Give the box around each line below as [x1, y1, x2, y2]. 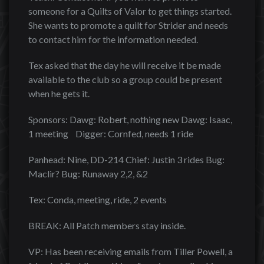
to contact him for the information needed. [28, 34, 198, 45]
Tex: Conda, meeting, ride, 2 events [28, 194, 167, 205]
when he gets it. [28, 88, 90, 99]
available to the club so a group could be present [28, 74, 222, 85]
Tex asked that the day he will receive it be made [28, 60, 221, 71]
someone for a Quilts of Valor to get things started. [28, 5, 232, 16]
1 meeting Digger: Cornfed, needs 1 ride [28, 128, 193, 139]
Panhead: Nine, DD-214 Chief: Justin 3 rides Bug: [28, 154, 225, 165]
